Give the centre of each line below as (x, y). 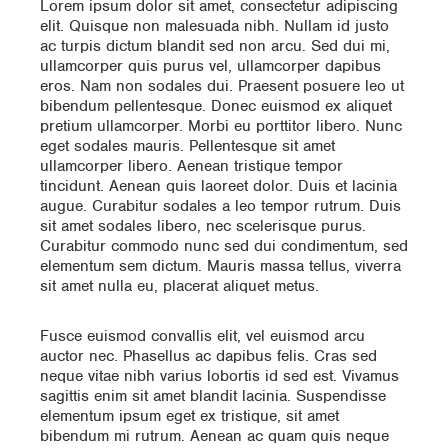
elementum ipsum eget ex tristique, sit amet (189, 416)
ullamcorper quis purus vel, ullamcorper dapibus (210, 66)
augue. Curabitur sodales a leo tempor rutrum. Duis (220, 206)
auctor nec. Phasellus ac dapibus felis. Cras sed (208, 356)
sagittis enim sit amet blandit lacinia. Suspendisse (213, 396)
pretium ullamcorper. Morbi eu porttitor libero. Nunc (221, 126)
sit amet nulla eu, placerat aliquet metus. (179, 286)
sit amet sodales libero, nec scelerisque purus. (203, 226)
